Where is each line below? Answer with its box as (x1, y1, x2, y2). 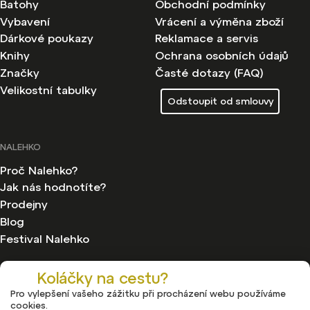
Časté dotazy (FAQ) (155, 66, 264, 80)
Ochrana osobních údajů (155, 49, 289, 62)
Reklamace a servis (155, 32, 258, 45)
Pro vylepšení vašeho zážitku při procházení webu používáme (10, 289, 286, 299)
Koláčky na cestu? (37, 268, 169, 287)
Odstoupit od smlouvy (167, 95, 273, 107)
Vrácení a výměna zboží (155, 15, 284, 28)
